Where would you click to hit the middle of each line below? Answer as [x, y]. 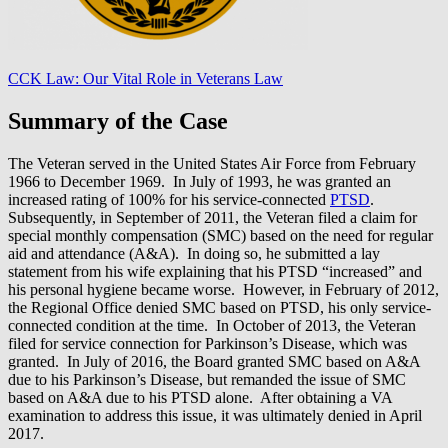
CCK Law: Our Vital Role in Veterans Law [145, 78]
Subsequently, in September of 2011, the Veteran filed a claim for [212, 217]
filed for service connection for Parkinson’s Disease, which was [207, 343]
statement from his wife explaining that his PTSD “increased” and [215, 271]
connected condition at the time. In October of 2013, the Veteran [212, 325]
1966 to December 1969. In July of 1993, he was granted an [199, 181]
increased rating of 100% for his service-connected [169, 199]
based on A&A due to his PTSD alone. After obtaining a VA [200, 397]
